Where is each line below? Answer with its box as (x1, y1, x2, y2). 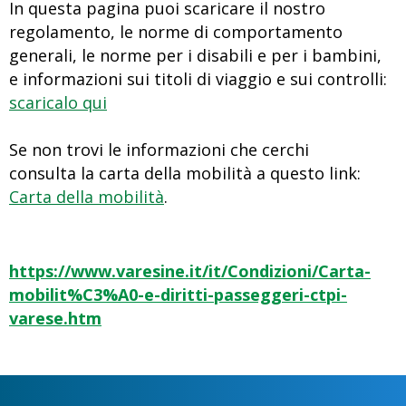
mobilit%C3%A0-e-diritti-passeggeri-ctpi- (9, 283, 347, 305)
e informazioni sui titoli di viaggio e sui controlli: (9, 67, 387, 90)
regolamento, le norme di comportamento (9, 20, 343, 43)
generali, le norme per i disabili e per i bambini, (9, 43, 386, 66)
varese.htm (9, 306, 101, 329)
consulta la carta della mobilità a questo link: (9, 161, 361, 184)
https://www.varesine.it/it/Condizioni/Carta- (9, 259, 371, 282)
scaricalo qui (9, 91, 107, 113)
